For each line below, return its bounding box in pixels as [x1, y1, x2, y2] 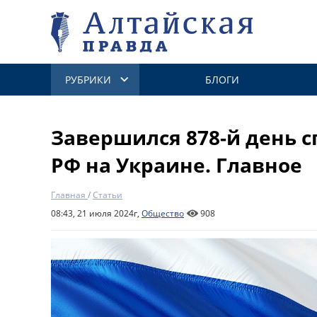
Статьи [93, 189, 122, 201]
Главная [51, 189, 86, 201]
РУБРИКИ [65, 73, 111, 86]
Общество [142, 207, 184, 219]
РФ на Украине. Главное [51, 151, 302, 178]
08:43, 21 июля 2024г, [51, 207, 142, 219]
